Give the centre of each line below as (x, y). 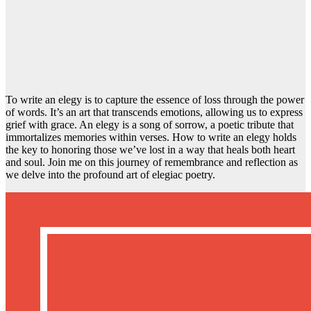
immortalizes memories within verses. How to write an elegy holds (151, 137)
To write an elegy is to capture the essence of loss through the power (155, 100)
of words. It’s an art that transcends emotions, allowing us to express (154, 112)
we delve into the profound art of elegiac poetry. (110, 175)
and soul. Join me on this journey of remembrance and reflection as (152, 162)
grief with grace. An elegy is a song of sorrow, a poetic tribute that (150, 125)
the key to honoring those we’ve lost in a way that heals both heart (150, 150)
